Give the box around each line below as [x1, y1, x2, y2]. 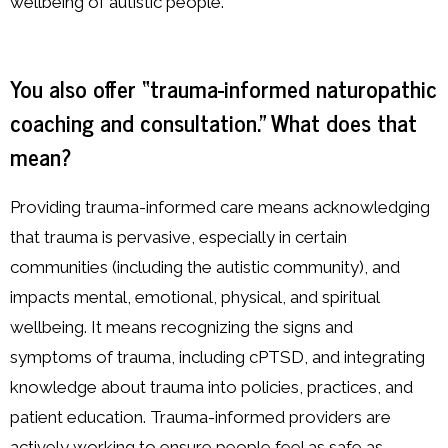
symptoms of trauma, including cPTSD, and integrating [10, 346, 425, 367]
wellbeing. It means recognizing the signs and [10, 316, 353, 337]
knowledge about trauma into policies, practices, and [10, 376, 413, 397]
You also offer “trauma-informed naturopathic [10, 69, 437, 108]
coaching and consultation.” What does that [10, 103, 417, 142]
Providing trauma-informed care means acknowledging [10, 196, 430, 217]
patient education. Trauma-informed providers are [10, 406, 391, 427]
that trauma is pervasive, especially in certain [10, 226, 347, 247]
